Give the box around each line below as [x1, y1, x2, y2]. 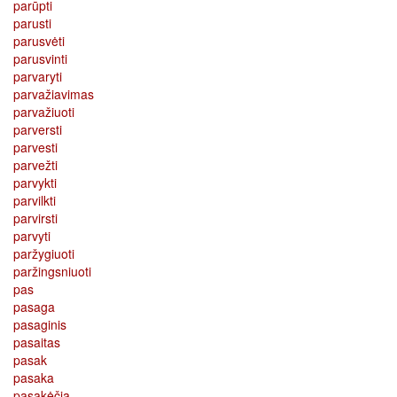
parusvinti [13, 49, 67, 67]
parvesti [13, 137, 58, 156]
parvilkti [13, 191, 56, 209]
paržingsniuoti [13, 261, 91, 280]
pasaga [13, 297, 55, 315]
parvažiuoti [13, 102, 74, 121]
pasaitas [13, 332, 60, 351]
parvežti [13, 155, 58, 174]
